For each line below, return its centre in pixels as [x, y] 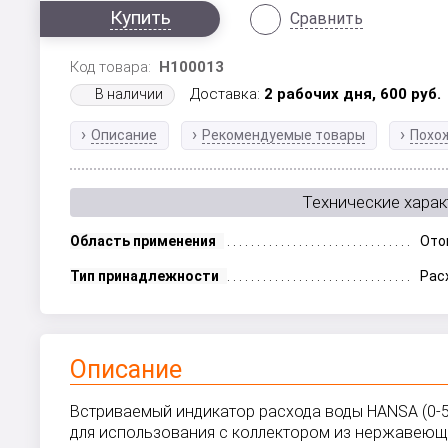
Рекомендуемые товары [284, 135]
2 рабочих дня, [322, 94]
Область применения [143, 241]
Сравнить [327, 18]
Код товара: [115, 67]
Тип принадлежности [145, 276]
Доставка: [227, 94]
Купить [141, 17]
